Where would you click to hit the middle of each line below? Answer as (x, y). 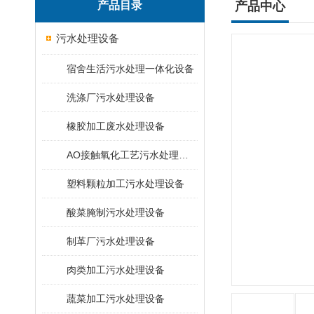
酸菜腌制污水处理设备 (116, 212)
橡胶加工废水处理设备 (116, 126)
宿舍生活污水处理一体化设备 (130, 69)
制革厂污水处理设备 (111, 241)
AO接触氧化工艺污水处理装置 (184, 155)
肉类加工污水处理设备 (116, 270)
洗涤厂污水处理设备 (111, 97)
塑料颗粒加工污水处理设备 (125, 184)
